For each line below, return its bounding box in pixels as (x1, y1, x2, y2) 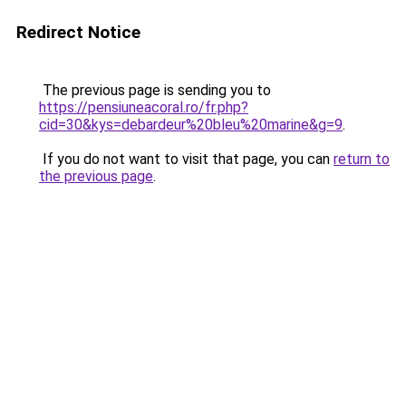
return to (333, 150, 390, 168)
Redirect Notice (16, 22, 140, 43)
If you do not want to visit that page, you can (39, 150, 333, 168)
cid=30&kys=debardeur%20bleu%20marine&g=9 (39, 116, 343, 133)
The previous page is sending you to (39, 82, 271, 99)
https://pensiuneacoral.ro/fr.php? (39, 99, 248, 116)
